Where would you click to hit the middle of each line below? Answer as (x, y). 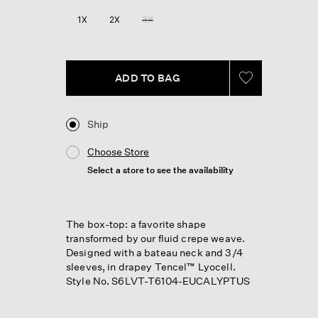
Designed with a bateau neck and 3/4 (154, 252)
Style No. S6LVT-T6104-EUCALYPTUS (158, 280)
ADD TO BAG (148, 77)
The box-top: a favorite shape (136, 224)
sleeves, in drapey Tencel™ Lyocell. (150, 266)
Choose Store (118, 151)
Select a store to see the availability (160, 170)
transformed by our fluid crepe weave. (155, 238)
